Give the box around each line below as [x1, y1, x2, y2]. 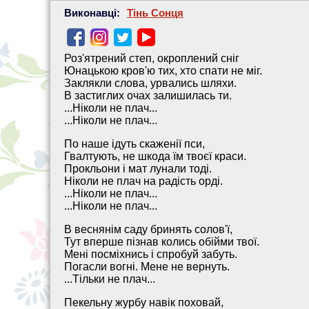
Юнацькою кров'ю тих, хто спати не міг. [64, 65, 262, 77]
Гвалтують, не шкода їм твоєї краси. [64, 150, 246, 162]
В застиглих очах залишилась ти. [64, 90, 232, 101]
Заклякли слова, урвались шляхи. [64, 77, 237, 89]
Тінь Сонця [127, 8, 183, 19]
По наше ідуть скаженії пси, [64, 138, 205, 150]
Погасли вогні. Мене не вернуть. [64, 261, 230, 272]
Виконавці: [64, 8, 120, 19]
